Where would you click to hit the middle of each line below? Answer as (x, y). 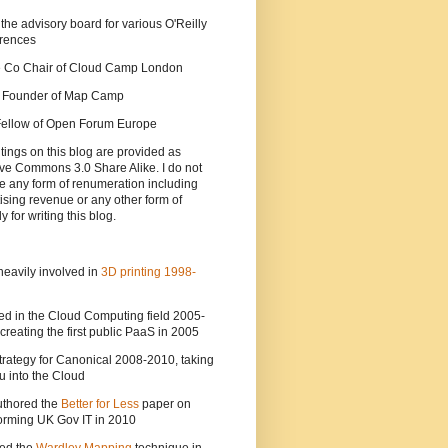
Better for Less (100, 404)
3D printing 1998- (148, 272)
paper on (165, 404)
